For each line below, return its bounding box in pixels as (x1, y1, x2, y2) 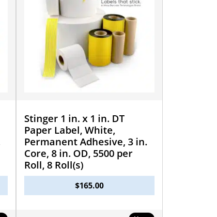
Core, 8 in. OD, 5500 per (24, 146, 133, 160)
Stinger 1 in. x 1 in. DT (24, 111, 124, 125)
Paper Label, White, (24, 123, 115, 137)
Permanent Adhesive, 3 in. (24, 135, 147, 148)
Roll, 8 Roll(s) (24, 158, 83, 171)
